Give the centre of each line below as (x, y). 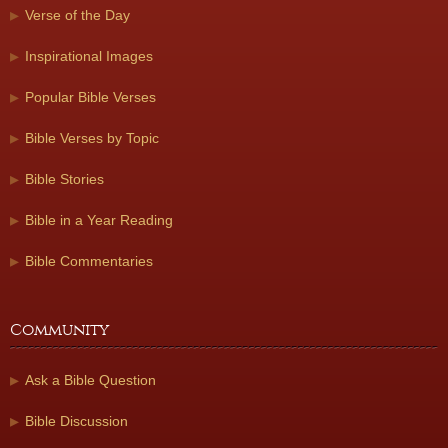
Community (59, 330)
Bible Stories (64, 179)
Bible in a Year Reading (99, 220)
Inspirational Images (89, 56)
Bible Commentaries (89, 261)
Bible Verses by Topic (92, 138)
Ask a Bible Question (90, 380)
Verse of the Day (77, 15)
